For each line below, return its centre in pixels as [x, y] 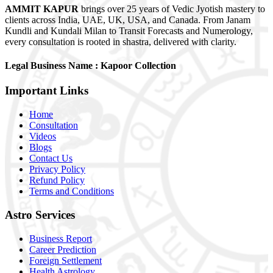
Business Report [61, 238]
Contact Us [51, 158]
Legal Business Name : [51, 66]
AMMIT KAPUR [42, 9]
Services [55, 214]
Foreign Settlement [66, 260]
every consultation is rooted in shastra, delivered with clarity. [121, 41]
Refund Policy [57, 180]
